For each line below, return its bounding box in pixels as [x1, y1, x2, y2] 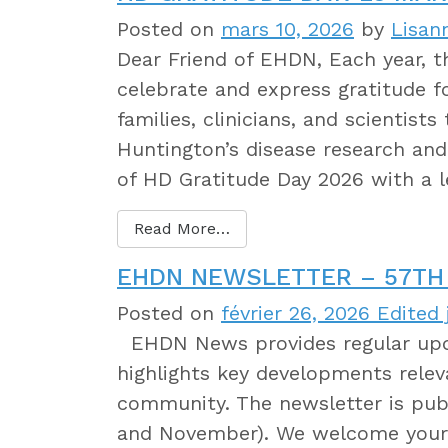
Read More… [134, 218, 230, 238]
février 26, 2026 [221, 300, 370, 325]
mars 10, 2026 [221, 16, 354, 41]
